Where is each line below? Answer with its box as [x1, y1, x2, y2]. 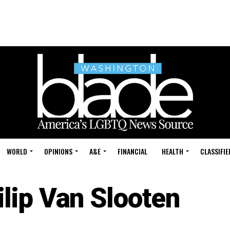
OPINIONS [44, 146, 72, 157]
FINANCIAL [118, 146, 147, 157]
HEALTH [162, 146, 183, 157]
